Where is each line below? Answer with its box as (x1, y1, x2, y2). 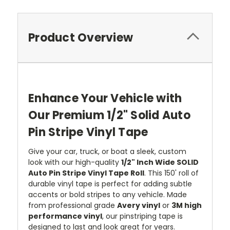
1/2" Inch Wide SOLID (121, 157, 199, 167)
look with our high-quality (28, 157, 121, 167)
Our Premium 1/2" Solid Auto (28, 107, 190, 123)
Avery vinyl (117, 200, 160, 210)
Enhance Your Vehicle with (28, 90, 182, 106)
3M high (171, 200, 202, 210)
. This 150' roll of (144, 167, 199, 178)
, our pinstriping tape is (102, 210, 183, 221)
